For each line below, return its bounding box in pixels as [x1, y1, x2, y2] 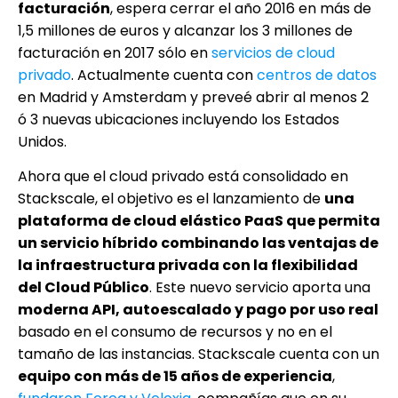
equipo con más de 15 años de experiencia [18, 365, 332, 386]
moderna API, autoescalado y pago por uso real [18, 298, 378, 320]
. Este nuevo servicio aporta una [149, 276, 370, 298]
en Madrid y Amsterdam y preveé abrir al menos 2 [18, 86, 369, 107]
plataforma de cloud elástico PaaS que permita [18, 210, 380, 231]
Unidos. [18, 131, 67, 152]
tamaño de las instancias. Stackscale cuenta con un [18, 343, 379, 364]
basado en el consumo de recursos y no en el [18, 321, 332, 342]
